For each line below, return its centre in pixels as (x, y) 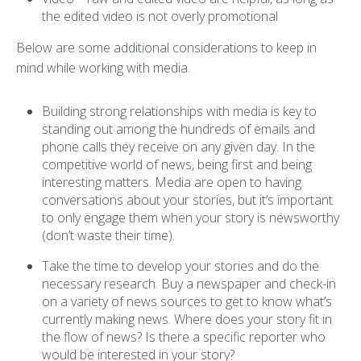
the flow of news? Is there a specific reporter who (184, 337)
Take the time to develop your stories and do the (180, 266)
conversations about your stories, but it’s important (187, 200)
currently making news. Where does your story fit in (187, 319)
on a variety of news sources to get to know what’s (187, 301)
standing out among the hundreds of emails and (178, 129)
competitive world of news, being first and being (177, 164)
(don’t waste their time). (108, 235)
